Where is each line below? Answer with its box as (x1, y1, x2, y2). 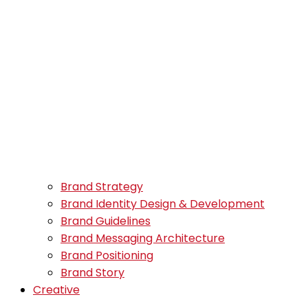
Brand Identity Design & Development (60, 196, 265, 212)
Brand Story (60, 265, 124, 280)
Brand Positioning (60, 247, 153, 263)
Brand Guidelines (60, 213, 151, 229)
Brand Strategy (60, 179, 143, 195)
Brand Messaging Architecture (60, 230, 225, 246)
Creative (33, 282, 80, 298)
